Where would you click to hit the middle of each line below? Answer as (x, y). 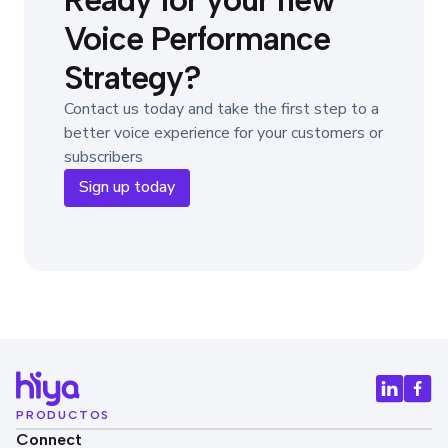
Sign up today (127, 187)
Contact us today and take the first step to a (221, 108)
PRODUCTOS (63, 415)
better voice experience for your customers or (223, 132)
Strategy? (133, 77)
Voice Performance (197, 38)
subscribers (103, 156)
